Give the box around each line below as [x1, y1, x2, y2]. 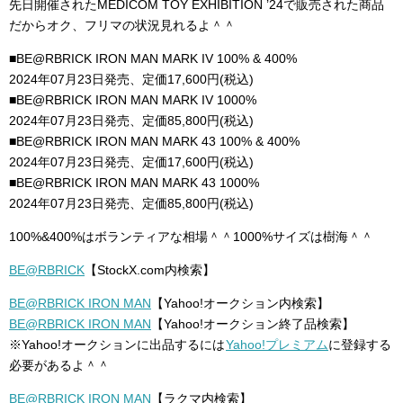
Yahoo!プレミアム [226, 337, 328, 352]
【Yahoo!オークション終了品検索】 [151, 317, 354, 331]
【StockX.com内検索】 [85, 263, 215, 277]
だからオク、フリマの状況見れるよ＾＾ [9, 18, 236, 32]
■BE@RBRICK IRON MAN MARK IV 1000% [9, 93, 256, 107]
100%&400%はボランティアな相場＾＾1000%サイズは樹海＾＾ [9, 229, 373, 244]
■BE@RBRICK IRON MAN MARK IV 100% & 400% [9, 51, 297, 66]
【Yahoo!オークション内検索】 [151, 296, 329, 310]
